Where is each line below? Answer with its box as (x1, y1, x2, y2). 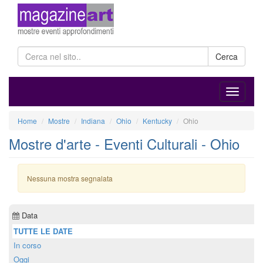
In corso (14, 240, 41, 251)
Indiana (81, 116, 105, 126)
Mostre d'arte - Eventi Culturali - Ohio (9, 133, 240, 154)
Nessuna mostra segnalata (27, 173, 113, 183)
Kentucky (143, 116, 172, 126)
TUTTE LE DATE (14, 225, 73, 237)
